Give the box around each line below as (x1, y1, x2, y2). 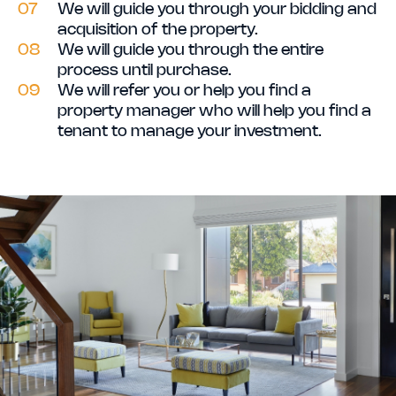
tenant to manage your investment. (57, 124, 322, 139)
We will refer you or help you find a (57, 83, 311, 98)
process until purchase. (57, 63, 232, 78)
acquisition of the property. (57, 22, 258, 37)
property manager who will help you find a (57, 103, 371, 118)
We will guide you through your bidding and (57, 2, 377, 17)
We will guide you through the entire (57, 42, 324, 57)
